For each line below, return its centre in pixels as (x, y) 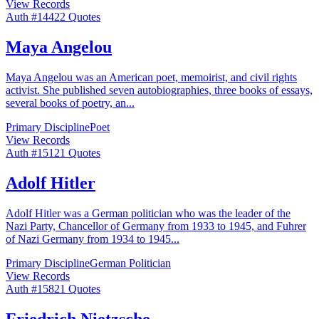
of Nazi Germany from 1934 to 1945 (88, 239)
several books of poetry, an (66, 103)
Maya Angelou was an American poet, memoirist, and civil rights (151, 78)
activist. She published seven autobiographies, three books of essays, (159, 90)
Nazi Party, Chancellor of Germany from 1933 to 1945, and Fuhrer (156, 226)
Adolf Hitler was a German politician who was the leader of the (148, 214)
